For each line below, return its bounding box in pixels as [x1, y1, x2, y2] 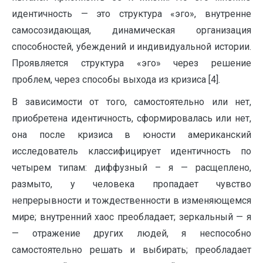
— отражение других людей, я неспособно [12, 228, 251, 240]
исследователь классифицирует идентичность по [12, 146, 251, 157]
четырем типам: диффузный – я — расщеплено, [12, 162, 251, 174]
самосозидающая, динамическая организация [12, 25, 251, 36]
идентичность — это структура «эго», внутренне [12, 8, 251, 20]
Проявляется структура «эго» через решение [12, 58, 251, 69]
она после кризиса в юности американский [12, 129, 251, 141]
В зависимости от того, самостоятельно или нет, [12, 96, 251, 108]
